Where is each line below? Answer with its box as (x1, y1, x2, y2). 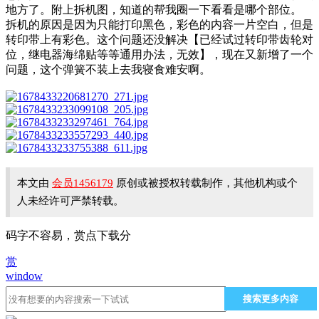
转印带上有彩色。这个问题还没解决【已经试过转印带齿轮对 (6, 33, 313, 46)
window (6, 270, 43, 283)
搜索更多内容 (243, 293, 298, 304)
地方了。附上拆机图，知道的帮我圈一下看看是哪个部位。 (6, 4, 302, 16)
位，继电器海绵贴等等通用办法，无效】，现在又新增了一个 (6, 48, 313, 61)
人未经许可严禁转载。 (17, 195, 124, 207)
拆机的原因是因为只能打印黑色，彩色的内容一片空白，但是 (6, 19, 313, 31)
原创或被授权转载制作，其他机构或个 (113, 177, 298, 189)
